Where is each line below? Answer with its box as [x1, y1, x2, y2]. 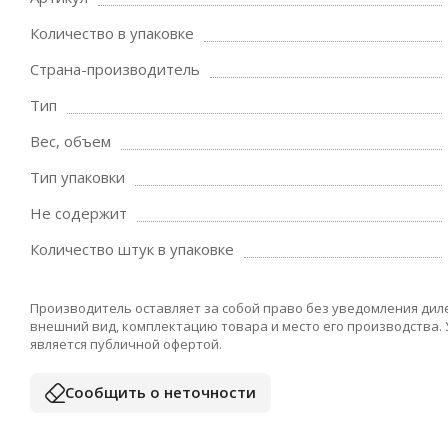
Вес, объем [30, 131, 111, 151]
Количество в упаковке [30, 23, 194, 43]
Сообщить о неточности [65, 382, 256, 402]
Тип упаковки [30, 167, 125, 187]
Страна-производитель [30, 59, 200, 79]
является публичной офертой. [30, 334, 222, 353]
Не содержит [30, 203, 127, 223]
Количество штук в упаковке [30, 239, 234, 259]
